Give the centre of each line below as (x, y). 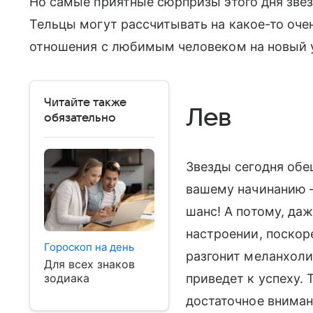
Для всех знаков (89, 264)
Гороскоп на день (89, 247)
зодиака (67, 278)
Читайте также (85, 102)
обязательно (80, 118)
